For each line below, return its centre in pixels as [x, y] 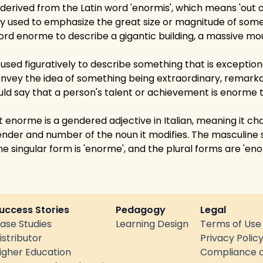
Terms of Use [231, 224]
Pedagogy [141, 210]
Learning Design [152, 224]
